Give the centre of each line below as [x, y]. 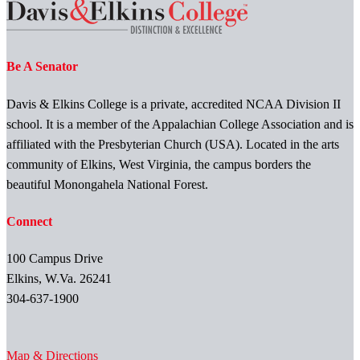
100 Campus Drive [55, 259]
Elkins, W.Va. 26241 [59, 279]
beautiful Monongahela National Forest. [107, 184]
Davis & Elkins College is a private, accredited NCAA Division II [174, 104]
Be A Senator [42, 67]
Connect [29, 221]
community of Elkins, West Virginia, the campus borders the [159, 164]
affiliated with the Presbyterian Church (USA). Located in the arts [173, 144]
